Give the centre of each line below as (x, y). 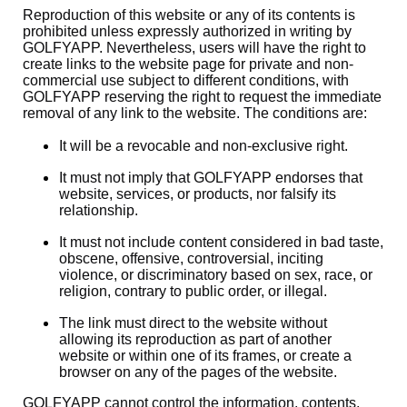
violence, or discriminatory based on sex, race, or (216, 275)
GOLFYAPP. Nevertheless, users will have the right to (194, 48)
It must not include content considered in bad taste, (221, 242)
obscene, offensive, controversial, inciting (191, 258)
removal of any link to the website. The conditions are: (195, 113)
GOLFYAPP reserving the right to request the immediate (202, 97)
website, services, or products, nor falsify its (198, 194)
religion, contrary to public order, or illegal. (193, 291)
